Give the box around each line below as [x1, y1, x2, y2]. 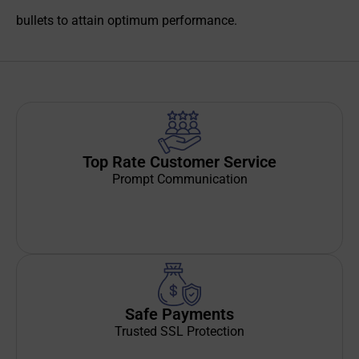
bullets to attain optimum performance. [16, 12, 237, 28]
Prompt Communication [111, 171, 248, 187]
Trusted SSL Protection [115, 323, 244, 339]
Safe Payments [125, 304, 234, 324]
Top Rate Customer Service [83, 151, 276, 171]
